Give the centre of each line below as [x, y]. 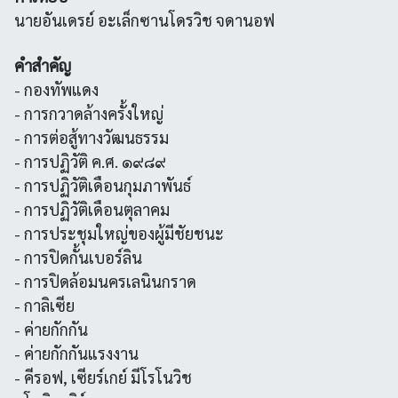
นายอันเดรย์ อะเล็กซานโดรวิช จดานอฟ [144, 20]
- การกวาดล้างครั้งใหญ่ [89, 113]
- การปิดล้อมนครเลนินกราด [105, 281]
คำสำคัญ [43, 65]
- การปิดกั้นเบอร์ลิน [78, 257]
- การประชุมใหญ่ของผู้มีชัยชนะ [119, 233]
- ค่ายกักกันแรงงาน [76, 353]
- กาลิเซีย [44, 305]
